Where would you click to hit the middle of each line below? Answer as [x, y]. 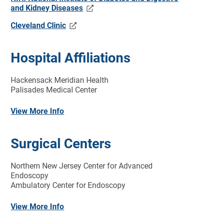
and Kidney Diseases [47, 8]
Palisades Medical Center [54, 90]
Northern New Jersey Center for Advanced [82, 166]
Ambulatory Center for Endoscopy [68, 185]
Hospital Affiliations [71, 58]
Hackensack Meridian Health [60, 80]
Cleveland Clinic [39, 25]
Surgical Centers [61, 144]
